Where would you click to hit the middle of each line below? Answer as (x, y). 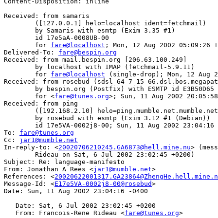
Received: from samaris (47, 16)
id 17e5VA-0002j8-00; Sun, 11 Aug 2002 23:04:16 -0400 (19, 126)
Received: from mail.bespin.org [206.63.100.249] (95, 60)
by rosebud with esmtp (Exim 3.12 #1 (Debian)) (19, 118)
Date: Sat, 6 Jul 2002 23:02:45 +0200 (80, 206)
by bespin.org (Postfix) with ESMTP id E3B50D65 (19, 89)
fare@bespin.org (88, 53)
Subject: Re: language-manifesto (64, 162)
